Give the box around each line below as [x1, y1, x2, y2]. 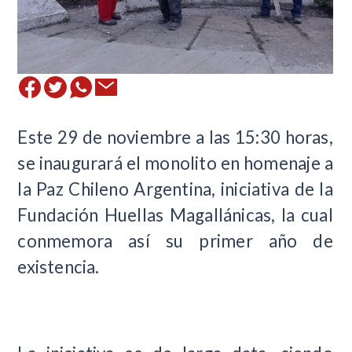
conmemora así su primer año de [17, 230, 333, 251]
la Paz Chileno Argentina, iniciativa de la [17, 178, 333, 200]
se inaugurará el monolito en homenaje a [17, 152, 333, 174]
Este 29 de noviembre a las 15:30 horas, [17, 126, 333, 148]
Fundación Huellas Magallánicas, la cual [17, 204, 333, 225]
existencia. [17, 256, 100, 277]
